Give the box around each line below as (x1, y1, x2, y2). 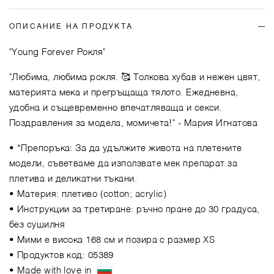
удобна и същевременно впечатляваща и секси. (9, 103, 223, 113)
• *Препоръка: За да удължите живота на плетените (9, 143, 242, 153)
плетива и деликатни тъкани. (9, 174, 138, 183)
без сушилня (9, 220, 65, 229)
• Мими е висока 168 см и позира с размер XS (9, 235, 215, 245)
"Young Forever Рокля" (9, 47, 106, 57)
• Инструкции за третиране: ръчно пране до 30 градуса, (9, 204, 260, 214)
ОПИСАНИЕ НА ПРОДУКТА (9, 23, 133, 31)
